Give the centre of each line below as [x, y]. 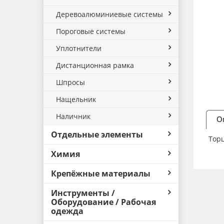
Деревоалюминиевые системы [109, 14]
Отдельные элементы [97, 134]
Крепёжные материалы [101, 173]
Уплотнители [79, 48]
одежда [67, 211]
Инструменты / [83, 193]
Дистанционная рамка [95, 65]
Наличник [73, 116]
